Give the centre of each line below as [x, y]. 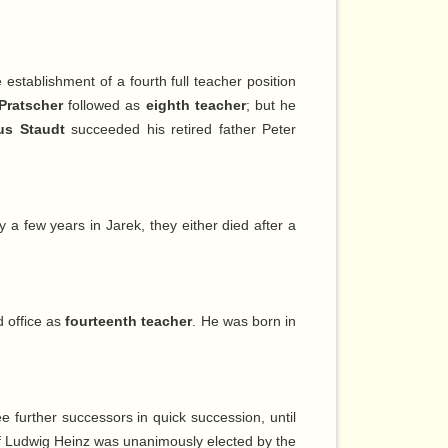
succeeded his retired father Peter [180, 129]
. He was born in [244, 321]
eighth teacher [195, 105]
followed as [104, 105]
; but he [271, 105]
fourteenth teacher [129, 321]
